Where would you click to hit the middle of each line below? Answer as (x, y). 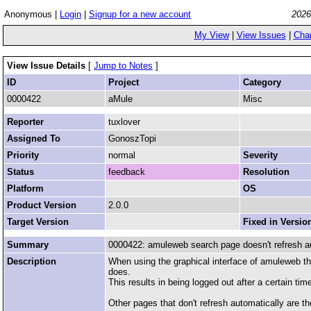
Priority (23, 155)
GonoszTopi (132, 138)
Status (20, 172)
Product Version (42, 205)
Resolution (266, 172)
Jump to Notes (123, 66)
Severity (260, 155)
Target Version (38, 222)
